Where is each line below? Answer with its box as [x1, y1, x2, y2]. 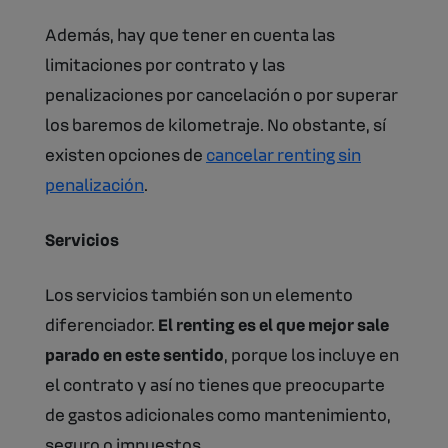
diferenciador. [45, 312, 158, 335]
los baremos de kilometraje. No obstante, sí [45, 112, 386, 135]
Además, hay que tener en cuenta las [45, 22, 335, 45]
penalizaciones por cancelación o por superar [45, 82, 398, 105]
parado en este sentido [45, 342, 224, 365]
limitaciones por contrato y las [45, 52, 285, 75]
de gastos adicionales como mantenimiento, [45, 402, 391, 425]
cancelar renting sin [206, 142, 361, 165]
